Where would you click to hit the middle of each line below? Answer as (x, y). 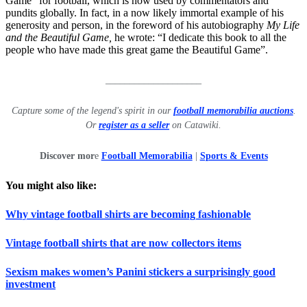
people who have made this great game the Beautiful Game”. (138, 50)
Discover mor (67, 156)
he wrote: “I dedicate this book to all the (200, 38)
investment (30, 284)
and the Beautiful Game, (60, 38)
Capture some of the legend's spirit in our (92, 111)
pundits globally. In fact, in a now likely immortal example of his (145, 13)
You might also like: (52, 186)
